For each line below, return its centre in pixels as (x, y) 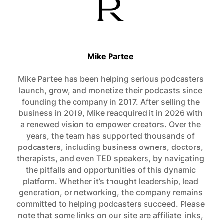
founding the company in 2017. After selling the (110, 102)
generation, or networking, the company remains (110, 192)
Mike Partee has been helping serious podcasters (110, 79)
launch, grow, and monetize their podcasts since (110, 90)
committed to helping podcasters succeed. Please (110, 204)
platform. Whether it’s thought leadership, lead (110, 181)
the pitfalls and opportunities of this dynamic (110, 170)
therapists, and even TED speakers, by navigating (110, 158)
